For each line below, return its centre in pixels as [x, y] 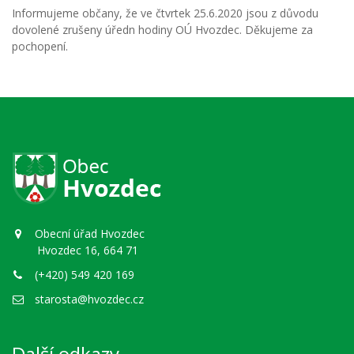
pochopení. [40, 46]
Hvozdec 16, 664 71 [75, 250]
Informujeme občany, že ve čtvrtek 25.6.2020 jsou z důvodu [165, 13]
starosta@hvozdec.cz [88, 299]
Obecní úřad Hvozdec [88, 233]
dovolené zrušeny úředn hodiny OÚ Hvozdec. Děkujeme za [162, 30]
